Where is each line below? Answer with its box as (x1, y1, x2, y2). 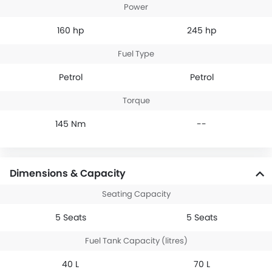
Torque (122, 95, 150, 107)
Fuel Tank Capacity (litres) (84, 235, 188, 247)
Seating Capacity (101, 188, 171, 200)
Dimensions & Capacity (10, 166, 126, 181)
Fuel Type (118, 48, 154, 60)
